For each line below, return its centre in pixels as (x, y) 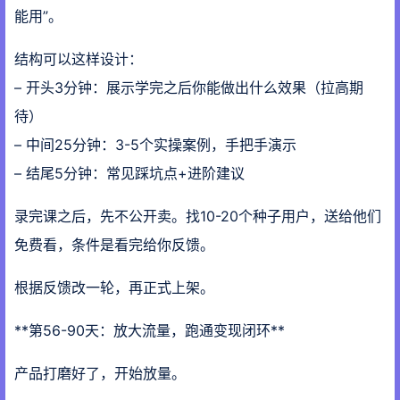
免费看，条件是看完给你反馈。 (114, 245)
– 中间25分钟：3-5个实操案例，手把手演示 (155, 145)
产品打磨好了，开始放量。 (100, 373)
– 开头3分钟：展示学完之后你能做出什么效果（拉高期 (189, 87)
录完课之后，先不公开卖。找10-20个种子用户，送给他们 (198, 216)
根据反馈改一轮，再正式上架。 (114, 287)
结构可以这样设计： (79, 59)
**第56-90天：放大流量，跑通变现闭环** (150, 330)
